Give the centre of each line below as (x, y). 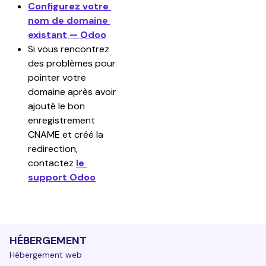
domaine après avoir (73, 92)
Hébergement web (46, 255)
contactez (52, 163)
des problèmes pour (73, 63)
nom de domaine (69, 20)
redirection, (54, 149)
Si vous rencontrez (70, 49)
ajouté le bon (58, 106)
